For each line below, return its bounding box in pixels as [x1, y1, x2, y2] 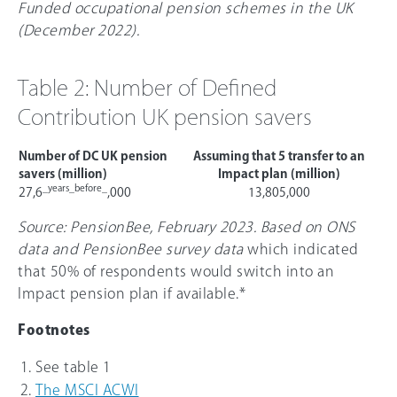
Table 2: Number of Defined [18, 76, 276, 98]
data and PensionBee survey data [18, 241, 244, 256]
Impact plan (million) [218, 167, 340, 180]
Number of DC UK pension [19, 149, 167, 162]
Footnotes [18, 322, 90, 337]
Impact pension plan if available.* [18, 285, 245, 300]
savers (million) [19, 167, 107, 180]
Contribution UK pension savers [18, 105, 312, 128]
